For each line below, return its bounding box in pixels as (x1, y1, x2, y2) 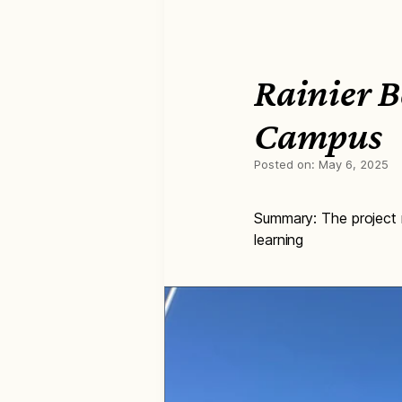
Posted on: (254, 157, 319, 171)
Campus (254, 114, 382, 157)
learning (254, 231, 304, 249)
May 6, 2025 (319, 157, 389, 171)
